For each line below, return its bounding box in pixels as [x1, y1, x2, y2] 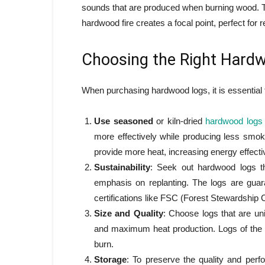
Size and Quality [94, 208, 163, 218]
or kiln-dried [153, 116, 206, 126]
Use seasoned [94, 116, 153, 126]
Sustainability [94, 162, 150, 172]
